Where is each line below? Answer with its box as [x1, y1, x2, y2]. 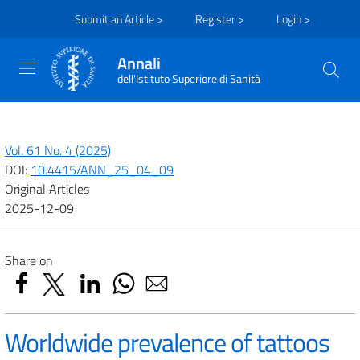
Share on [5, 251, 53, 270]
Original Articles [5, 179, 89, 198]
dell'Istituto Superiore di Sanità [117, 70, 260, 88]
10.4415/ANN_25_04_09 [31, 160, 174, 179]
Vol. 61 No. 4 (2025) [5, 141, 111, 160]
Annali [117, 51, 161, 76]
